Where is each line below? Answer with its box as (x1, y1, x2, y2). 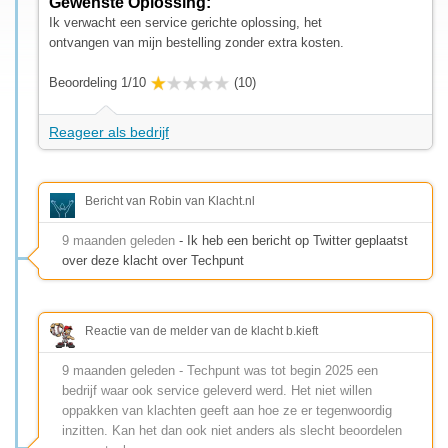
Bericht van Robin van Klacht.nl (85, 193, 255, 208)
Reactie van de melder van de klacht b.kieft (85, 323, 318, 338)
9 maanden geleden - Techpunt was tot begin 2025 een (62, 362, 378, 378)
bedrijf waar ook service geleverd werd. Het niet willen (62, 382, 372, 398)
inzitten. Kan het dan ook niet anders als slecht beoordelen (62, 422, 402, 438)
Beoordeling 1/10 (49, 74, 146, 90)
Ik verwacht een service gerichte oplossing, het (49, 14, 322, 30)
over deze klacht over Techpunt (62, 252, 244, 268)
